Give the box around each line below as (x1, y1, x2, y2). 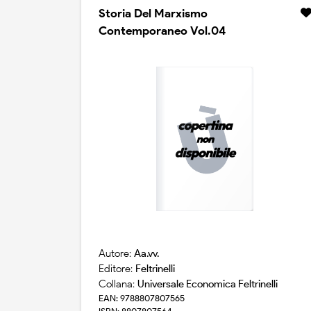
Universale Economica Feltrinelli (137, 278, 278, 291)
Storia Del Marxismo (99, 6, 208, 21)
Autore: (99, 247, 134, 260)
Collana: (99, 278, 137, 291)
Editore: (99, 262, 135, 276)
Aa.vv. (134, 247, 159, 260)
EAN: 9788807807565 (99, 293, 185, 304)
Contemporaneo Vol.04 (99, 24, 226, 38)
